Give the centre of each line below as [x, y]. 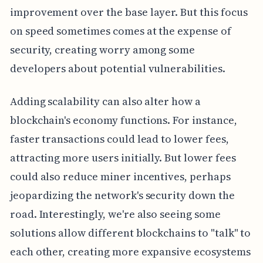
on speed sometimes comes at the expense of [120, 31]
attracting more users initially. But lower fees [123, 157]
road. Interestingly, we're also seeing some [115, 214]
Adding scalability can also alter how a [105, 101]
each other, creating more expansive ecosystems [130, 251]
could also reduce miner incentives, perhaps [120, 176]
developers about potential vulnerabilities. [117, 68]
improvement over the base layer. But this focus [129, 12]
